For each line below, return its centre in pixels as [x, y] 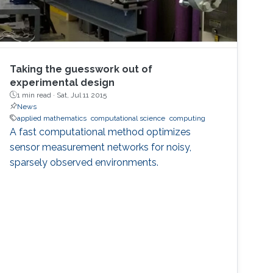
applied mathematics [52, 118]
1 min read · [37, 95]
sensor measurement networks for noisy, [101, 147]
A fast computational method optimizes [101, 132]
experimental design [62, 82]
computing [188, 118]
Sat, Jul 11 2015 [82, 95]
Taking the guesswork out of [81, 69]
